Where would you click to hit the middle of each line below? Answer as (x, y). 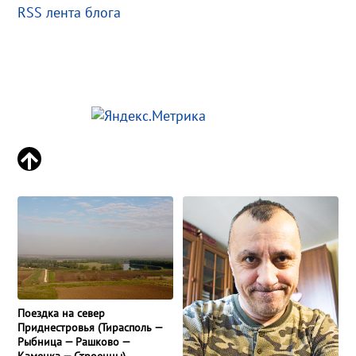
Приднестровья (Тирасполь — (90, 327)
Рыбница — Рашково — (74, 341)
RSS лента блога (70, 12)
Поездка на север (62, 313)
